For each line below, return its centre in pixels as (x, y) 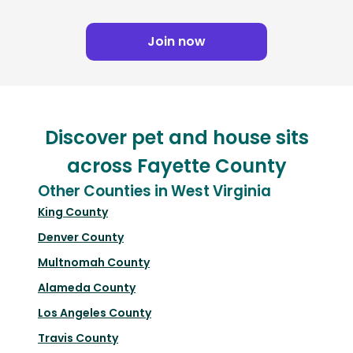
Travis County (78, 338)
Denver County (81, 238)
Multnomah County (94, 263)
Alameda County (87, 288)
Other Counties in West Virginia (154, 191)
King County (73, 212)
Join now (176, 42)
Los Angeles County (95, 313)
